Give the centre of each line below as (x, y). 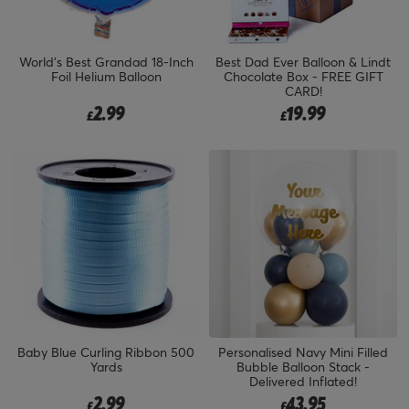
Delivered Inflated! (303, 381)
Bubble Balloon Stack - (303, 366)
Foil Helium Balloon (106, 76)
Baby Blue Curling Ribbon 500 (106, 351)
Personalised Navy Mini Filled (303, 351)
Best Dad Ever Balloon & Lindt (303, 61)
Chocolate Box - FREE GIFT (303, 76)
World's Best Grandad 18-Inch (106, 61)
